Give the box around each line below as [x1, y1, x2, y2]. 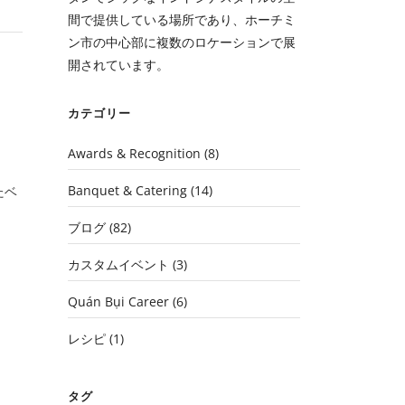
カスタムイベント [68, 256, 170, 273]
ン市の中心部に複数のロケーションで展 [68, 33, 297, 51]
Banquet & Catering [68, 182, 188, 199]
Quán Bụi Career [68, 293, 170, 310]
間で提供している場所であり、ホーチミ [68, 11, 297, 28]
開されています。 [68, 56, 170, 73]
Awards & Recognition [68, 145, 202, 162]
